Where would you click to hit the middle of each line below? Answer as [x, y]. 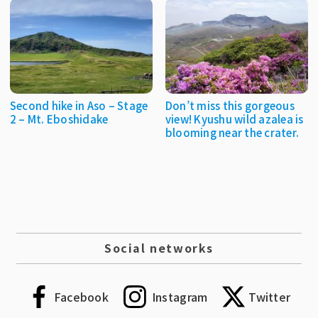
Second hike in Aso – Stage [79, 105]
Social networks [159, 248]
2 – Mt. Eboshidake [59, 119]
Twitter [270, 297]
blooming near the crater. [232, 132]
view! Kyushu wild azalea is [234, 119]
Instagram [180, 297]
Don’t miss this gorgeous [230, 105]
